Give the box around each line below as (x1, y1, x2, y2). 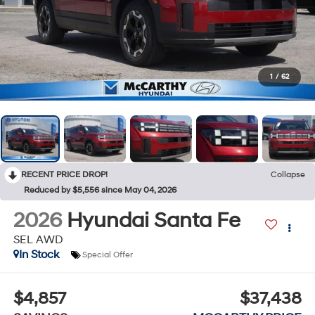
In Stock (18, 247, 59, 262)
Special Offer (82, 249, 133, 260)
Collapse (271, 169, 305, 180)
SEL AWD (13, 233, 63, 247)
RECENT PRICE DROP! (21, 169, 108, 180)
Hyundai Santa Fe (66, 207, 240, 234)
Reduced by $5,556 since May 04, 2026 (24, 184, 176, 195)
